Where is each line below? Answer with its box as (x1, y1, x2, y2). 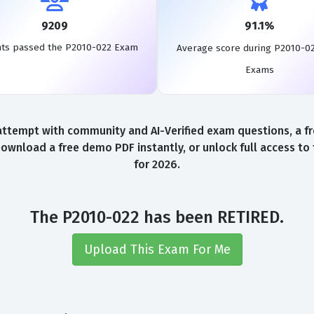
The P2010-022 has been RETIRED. (30, 207, 284, 227)
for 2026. (134, 158, 180, 171)
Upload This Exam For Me (83, 242, 231, 257)
